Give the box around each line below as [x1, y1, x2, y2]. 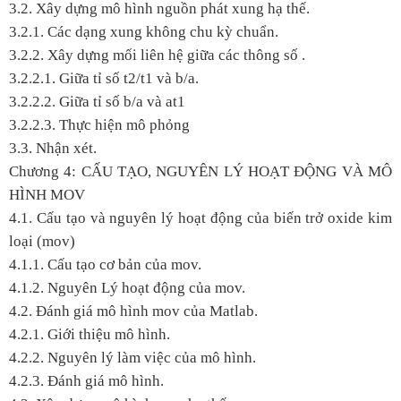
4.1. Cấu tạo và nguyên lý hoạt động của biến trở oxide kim [9, 209, 392, 226]
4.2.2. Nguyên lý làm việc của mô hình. [9, 348, 256, 366]
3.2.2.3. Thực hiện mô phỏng [9, 115, 190, 133]
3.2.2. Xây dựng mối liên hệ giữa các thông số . [9, 46, 305, 64]
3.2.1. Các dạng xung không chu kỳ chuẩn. [9, 22, 278, 40]
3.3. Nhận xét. [9, 139, 97, 157]
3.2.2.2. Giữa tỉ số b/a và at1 [9, 92, 185, 110]
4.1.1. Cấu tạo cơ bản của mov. [9, 255, 201, 273]
